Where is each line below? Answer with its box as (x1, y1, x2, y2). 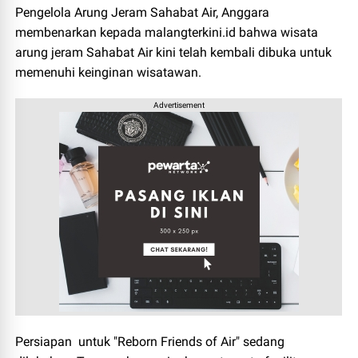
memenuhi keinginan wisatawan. (15, 64, 202, 80)
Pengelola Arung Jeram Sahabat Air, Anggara (15, 4, 270, 20)
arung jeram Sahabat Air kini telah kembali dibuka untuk (15, 44, 332, 60)
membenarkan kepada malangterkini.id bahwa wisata (15, 24, 319, 40)
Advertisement (153, 100, 205, 109)
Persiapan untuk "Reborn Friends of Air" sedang (15, 333, 285, 349)
